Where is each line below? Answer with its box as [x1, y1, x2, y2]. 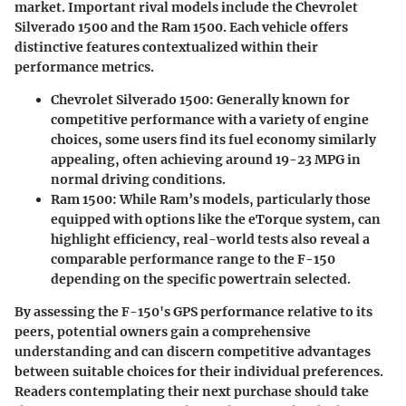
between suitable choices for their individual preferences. [14, 362, 383, 380]
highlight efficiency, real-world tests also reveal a [51, 230, 370, 247]
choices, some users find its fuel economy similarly [51, 130, 376, 148]
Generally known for [214, 91, 350, 108]
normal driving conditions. [51, 170, 226, 188]
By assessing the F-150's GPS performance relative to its [14, 303, 372, 320]
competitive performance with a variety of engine [51, 111, 369, 128]
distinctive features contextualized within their [14, 38, 318, 55]
